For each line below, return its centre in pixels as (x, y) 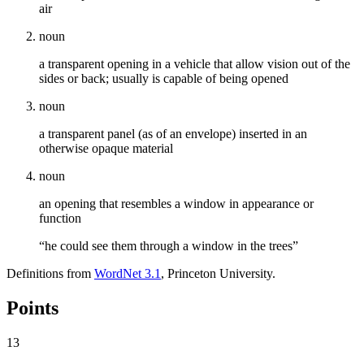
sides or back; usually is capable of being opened (164, 78)
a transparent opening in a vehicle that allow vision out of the (195, 63)
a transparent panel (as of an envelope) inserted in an (173, 133)
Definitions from (50, 273)
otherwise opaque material (106, 148)
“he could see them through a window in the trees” (169, 245)
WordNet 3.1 (128, 273)
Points (32, 308)
